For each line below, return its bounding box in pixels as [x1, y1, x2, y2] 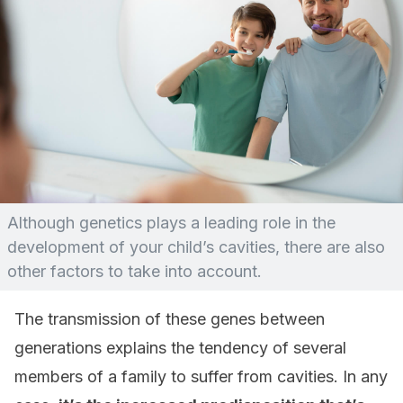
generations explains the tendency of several [14, 338, 346, 357]
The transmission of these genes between [14, 309, 325, 328]
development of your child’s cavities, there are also [7, 237, 385, 256]
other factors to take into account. [7, 262, 262, 281]
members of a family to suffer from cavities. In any [14, 367, 388, 386]
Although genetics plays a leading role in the [7, 213, 336, 232]
